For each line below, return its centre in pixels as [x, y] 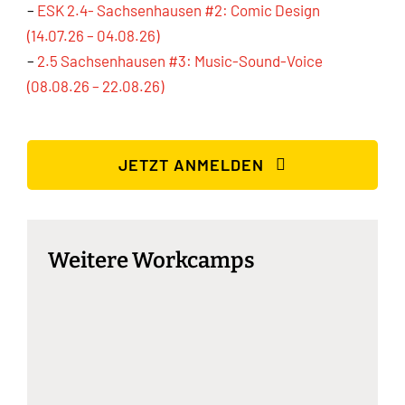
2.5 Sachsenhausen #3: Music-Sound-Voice [180, 61]
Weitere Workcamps [152, 261]
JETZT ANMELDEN [192, 164]
